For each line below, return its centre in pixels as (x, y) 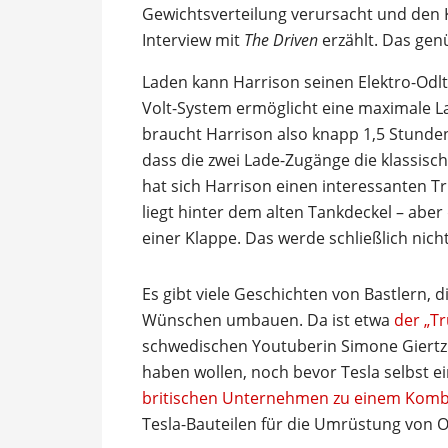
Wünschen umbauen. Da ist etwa (268, 319)
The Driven (281, 39)
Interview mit (193, 39)
